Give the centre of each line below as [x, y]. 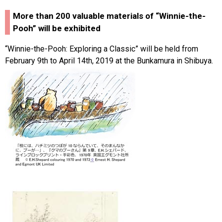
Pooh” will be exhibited [57, 28]
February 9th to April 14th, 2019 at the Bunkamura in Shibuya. [109, 61]
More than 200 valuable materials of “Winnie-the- [109, 16]
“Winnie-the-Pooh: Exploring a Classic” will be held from [102, 49]
